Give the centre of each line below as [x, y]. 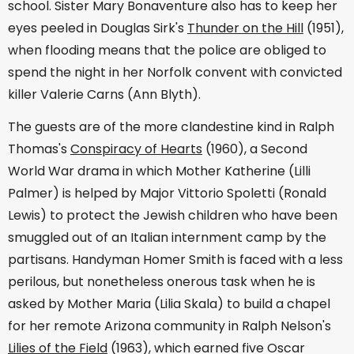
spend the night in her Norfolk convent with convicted [175, 73]
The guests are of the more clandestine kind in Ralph [171, 127]
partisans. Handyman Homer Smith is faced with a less [175, 260]
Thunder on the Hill [245, 28]
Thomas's [39, 149]
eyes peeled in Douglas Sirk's [98, 28]
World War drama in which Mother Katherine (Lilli [159, 171]
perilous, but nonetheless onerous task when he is [162, 282]
